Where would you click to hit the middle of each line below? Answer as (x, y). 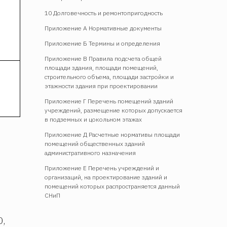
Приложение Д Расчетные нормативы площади (112, 134)
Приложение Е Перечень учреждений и (102, 168)
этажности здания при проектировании (101, 86)
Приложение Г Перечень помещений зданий (109, 101)
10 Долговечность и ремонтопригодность (104, 13)
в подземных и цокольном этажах (93, 119)
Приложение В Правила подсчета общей (103, 58)
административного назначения (90, 153)
